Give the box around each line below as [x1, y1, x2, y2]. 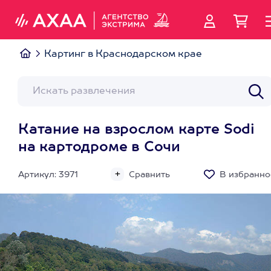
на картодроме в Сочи [18, 141, 180, 154]
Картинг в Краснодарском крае [44, 50, 202, 59]
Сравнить [129, 171, 170, 179]
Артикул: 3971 [18, 171, 78, 179]
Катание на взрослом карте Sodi [18, 123, 255, 137]
